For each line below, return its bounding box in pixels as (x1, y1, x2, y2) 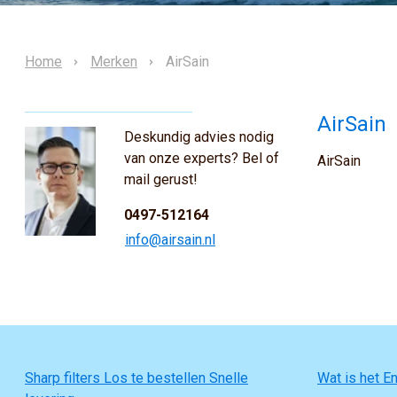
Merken (90, 53, 137, 70)
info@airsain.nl (125, 231, 215, 248)
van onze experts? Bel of (124, 150, 279, 167)
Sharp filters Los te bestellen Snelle (25, 370, 248, 386)
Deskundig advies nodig (124, 128, 274, 145)
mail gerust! (124, 171, 198, 188)
